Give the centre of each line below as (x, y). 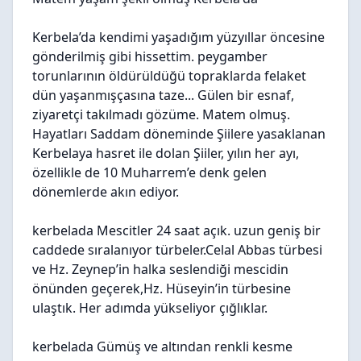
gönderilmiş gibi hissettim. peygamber (150, 56)
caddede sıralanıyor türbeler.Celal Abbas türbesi (177, 250)
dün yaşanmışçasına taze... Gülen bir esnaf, (163, 95)
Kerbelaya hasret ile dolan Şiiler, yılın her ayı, (166, 153)
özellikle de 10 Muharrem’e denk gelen (149, 172)
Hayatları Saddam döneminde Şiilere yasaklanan (179, 134)
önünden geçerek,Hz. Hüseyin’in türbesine (162, 288)
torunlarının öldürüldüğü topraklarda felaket (169, 76)
